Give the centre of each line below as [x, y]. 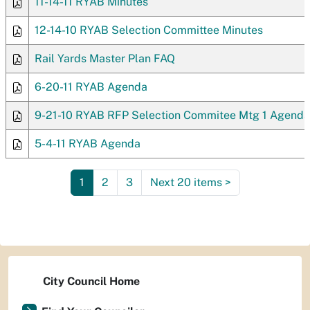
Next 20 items [186, 182]
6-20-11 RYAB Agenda [91, 87]
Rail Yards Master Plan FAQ [105, 58]
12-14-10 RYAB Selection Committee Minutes [149, 30]
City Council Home [91, 281]
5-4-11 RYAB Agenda [88, 144]
